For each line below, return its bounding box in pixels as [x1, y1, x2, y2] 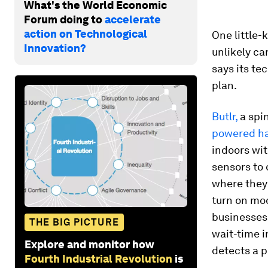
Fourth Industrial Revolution [25, 252, 172, 265]
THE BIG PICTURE [29, 216, 119, 228]
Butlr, [212, 110, 240, 123]
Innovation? [24, 41, 86, 54]
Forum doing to [24, 13, 105, 26]
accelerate [105, 13, 161, 26]
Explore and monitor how [25, 237, 154, 251]
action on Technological [24, 27, 147, 40]
